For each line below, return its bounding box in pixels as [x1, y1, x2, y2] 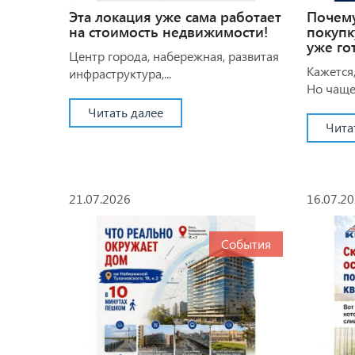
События [221, 235, 271, 252]
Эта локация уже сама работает [69, 6, 281, 26]
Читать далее [88, 103, 163, 120]
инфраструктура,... [69, 64, 171, 82]
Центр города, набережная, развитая [69, 47, 279, 64]
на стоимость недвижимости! [69, 21, 268, 41]
